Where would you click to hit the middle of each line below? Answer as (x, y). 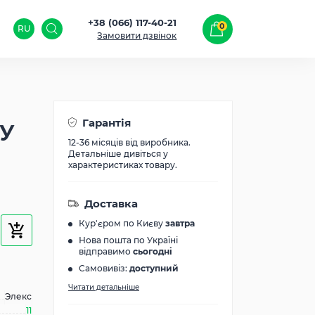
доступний (154, 268)
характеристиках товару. (123, 165)
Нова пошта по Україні (128, 240)
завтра (180, 223)
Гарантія (107, 123)
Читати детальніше (104, 287)
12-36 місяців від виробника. (129, 142)
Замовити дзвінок (137, 36)
